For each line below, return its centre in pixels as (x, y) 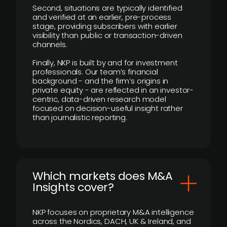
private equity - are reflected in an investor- (113, 90)
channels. (50, 44)
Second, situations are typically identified (107, 8)
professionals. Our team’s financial (95, 72)
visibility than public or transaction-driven (107, 35)
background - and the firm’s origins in (101, 81)
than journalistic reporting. (80, 117)
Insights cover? (73, 187)
